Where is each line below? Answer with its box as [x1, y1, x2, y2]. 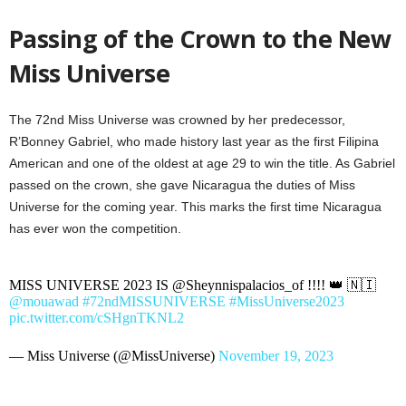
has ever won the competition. [9, 220, 181, 236]
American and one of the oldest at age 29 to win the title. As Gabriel [9, 155, 395, 170]
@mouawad [9, 293, 79, 309]
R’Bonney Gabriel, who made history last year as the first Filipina [9, 133, 379, 149]
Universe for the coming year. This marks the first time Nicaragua [9, 198, 382, 214]
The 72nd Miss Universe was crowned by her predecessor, [9, 111, 345, 127]
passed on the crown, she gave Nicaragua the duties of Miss [9, 177, 355, 192]
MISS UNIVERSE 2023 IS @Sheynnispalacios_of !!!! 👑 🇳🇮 [9, 276, 376, 293]
